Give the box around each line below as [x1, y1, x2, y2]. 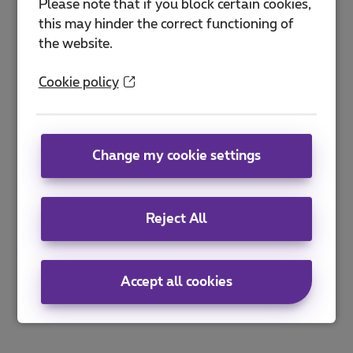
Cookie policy [38, 76, 119, 89]
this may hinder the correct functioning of [38, 17, 294, 31]
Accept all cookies [121, 275, 232, 288]
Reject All [146, 212, 207, 225]
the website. [38, 37, 113, 50]
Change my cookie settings [92, 149, 261, 162]
